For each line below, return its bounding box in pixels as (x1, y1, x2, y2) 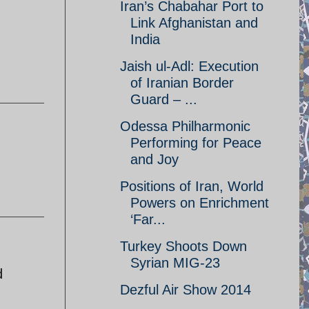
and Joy (130, 152, 179, 167)
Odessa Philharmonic (120, 119, 250, 134)
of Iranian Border (130, 75, 234, 90)
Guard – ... (130, 92, 197, 107)
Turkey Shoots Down (120, 239, 247, 254)
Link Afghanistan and (130, 15, 258, 30)
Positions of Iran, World (120, 179, 263, 194)
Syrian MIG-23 (130, 255, 220, 270)
